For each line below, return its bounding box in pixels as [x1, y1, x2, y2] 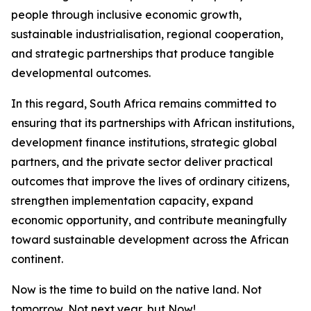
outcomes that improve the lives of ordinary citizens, [11, 174, 289, 188]
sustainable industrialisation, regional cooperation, [11, 27, 283, 41]
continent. [11, 252, 66, 266]
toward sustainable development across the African [11, 233, 289, 246]
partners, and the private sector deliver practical [11, 155, 273, 169]
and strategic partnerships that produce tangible [11, 47, 274, 60]
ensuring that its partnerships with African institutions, [11, 116, 294, 130]
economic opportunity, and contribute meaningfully [11, 213, 287, 227]
